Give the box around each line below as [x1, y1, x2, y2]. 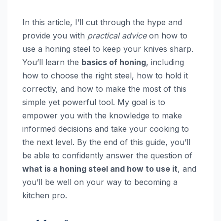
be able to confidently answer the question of [22, 150, 192, 160]
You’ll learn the [22, 57, 81, 67]
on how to [147, 30, 187, 40]
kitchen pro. [22, 190, 67, 200]
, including [146, 57, 184, 67]
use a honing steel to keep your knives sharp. [22, 43, 193, 54]
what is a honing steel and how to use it [22, 163, 178, 174]
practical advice [87, 30, 147, 40]
